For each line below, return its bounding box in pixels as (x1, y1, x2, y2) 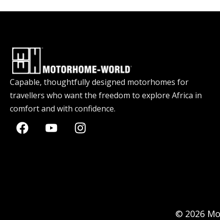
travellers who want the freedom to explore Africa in (10, 90, 202, 101)
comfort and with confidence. (10, 103, 115, 114)
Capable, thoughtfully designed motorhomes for (10, 77, 189, 88)
